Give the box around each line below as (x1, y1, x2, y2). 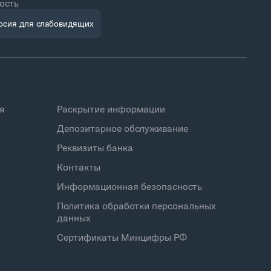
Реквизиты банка (57, 142, 134, 154)
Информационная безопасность (57, 180, 203, 193)
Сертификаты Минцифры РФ (57, 231, 188, 244)
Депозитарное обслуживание (57, 122, 189, 135)
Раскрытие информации (57, 103, 166, 116)
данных (57, 212, 91, 224)
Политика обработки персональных (57, 200, 217, 212)
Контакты (57, 161, 101, 174)
